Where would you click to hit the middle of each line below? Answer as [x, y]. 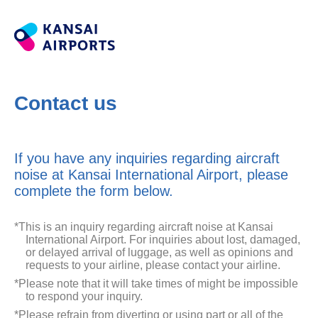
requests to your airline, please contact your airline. [153, 265]
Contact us [66, 103]
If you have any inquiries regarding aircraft [147, 158]
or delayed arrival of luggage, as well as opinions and [159, 252]
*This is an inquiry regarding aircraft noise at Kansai [144, 227]
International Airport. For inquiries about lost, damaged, [163, 240]
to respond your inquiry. [84, 296]
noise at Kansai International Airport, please [151, 175]
